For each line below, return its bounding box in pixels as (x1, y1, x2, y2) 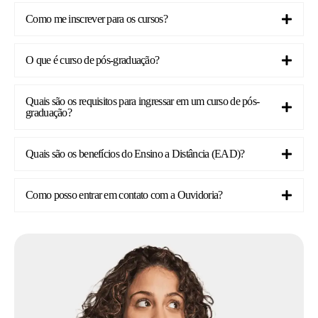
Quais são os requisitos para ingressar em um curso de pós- (26, 95, 260, 108)
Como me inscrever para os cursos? (26, 13, 168, 26)
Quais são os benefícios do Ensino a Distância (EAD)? (26, 148, 245, 160)
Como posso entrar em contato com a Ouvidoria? (26, 189, 223, 202)
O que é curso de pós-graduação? (26, 54, 160, 67)
